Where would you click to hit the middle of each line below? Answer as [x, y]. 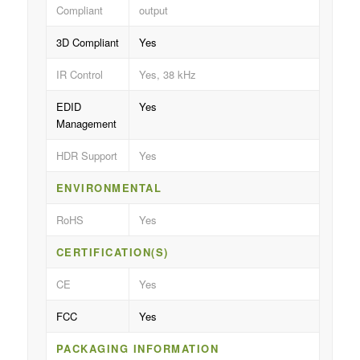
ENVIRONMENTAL [109, 188]
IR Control [79, 75]
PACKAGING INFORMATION [137, 349]
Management [86, 124]
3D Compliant [87, 43]
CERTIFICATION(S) [112, 252]
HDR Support [86, 156]
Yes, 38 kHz [167, 75]
